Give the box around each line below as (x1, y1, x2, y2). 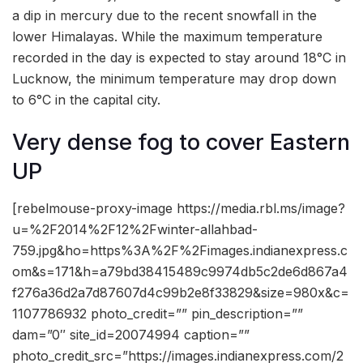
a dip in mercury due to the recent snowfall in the (12, 6, 317, 23)
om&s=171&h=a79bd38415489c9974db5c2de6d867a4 (12, 263, 348, 280)
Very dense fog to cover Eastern (12, 129, 350, 156)
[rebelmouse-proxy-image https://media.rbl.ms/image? (12, 199, 345, 216)
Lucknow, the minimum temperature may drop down (12, 70, 336, 87)
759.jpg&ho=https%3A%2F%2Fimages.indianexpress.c (12, 241, 348, 258)
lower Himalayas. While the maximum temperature (12, 28, 322, 45)
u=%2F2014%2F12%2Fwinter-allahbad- (12, 220, 258, 237)
